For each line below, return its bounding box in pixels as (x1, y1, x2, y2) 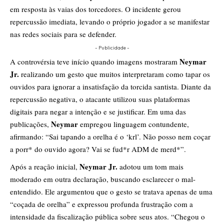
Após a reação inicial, (10, 161, 79, 172)
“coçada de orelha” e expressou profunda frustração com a (10, 199, 193, 209)
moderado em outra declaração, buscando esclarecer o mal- (10, 174, 195, 184)
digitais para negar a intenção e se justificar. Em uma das (10, 106, 186, 117)
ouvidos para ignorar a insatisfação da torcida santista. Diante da (10, 81, 211, 92)
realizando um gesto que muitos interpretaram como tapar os (19, 69, 210, 79)
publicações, (10, 119, 51, 129)
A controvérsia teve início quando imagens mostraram (10, 56, 179, 67)
